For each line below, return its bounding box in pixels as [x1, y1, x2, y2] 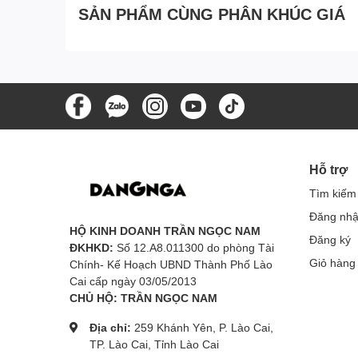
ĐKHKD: [70, 240, 113, 254]
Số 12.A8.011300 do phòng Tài [113, 240, 274, 254]
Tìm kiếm [309, 185, 356, 200]
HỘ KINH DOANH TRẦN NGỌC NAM [70, 223, 261, 237]
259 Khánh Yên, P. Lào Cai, [134, 320, 273, 334]
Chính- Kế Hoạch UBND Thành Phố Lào [70, 257, 272, 271]
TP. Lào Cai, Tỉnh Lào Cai [89, 336, 219, 351]
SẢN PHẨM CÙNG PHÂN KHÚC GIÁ [78, 3, 345, 23]
